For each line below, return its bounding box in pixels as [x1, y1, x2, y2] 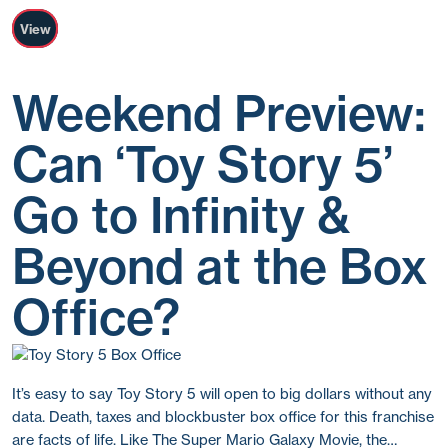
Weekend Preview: [12, 84, 426, 143]
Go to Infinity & [12, 186, 350, 245]
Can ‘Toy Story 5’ [12, 135, 393, 194]
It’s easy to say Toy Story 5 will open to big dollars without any [12, 384, 432, 403]
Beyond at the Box [12, 237, 428, 296]
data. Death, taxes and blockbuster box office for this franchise [12, 407, 434, 426]
